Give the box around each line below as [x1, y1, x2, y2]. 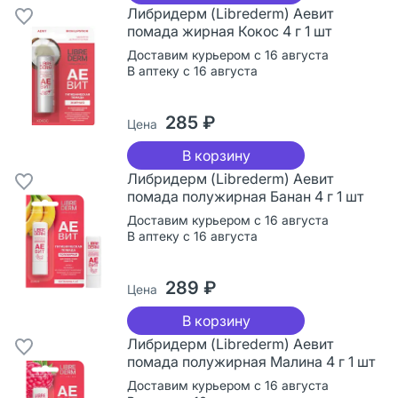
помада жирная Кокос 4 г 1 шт [127, 21, 331, 40]
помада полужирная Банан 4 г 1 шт [127, 187, 363, 205]
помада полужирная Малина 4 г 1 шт [127, 352, 375, 370]
